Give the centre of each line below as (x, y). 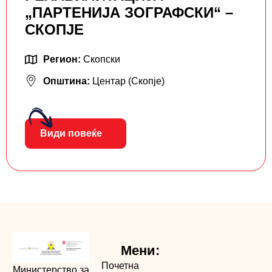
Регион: (63, 59)
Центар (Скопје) (128, 81)
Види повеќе (71, 133)
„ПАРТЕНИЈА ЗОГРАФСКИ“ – (129, 12)
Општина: (68, 81)
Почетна (121, 265)
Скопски (102, 59)
